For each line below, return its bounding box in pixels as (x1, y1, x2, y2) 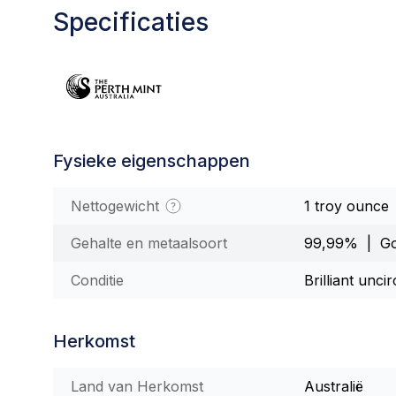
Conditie (71, 271, 124, 289)
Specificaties (53, 7, 209, 37)
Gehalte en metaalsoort (71, 234, 227, 252)
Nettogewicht (71, 197, 164, 215)
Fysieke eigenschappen (53, 150, 250, 171)
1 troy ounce (304, 197, 389, 215)
